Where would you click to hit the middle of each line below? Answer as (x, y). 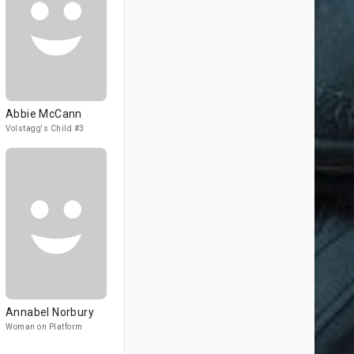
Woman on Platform (44, 327)
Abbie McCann (44, 114)
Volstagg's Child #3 (45, 128)
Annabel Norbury (50, 312)
